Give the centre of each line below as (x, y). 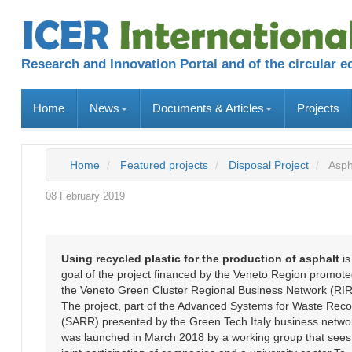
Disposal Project (269, 165)
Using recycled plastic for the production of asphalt (200, 258)
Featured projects (164, 165)
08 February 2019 (85, 196)
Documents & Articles (208, 108)
